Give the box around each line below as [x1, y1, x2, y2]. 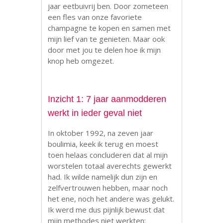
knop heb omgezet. [48, 56, 114, 66]
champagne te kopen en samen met [48, 23, 171, 33]
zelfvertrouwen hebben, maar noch [48, 183, 168, 193]
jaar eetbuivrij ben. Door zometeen [48, 1, 169, 11]
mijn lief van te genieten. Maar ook [48, 34, 165, 44]
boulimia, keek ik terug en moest [48, 139, 159, 149]
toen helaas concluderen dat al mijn [48, 150, 168, 160]
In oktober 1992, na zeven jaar [48, 128, 154, 138]
